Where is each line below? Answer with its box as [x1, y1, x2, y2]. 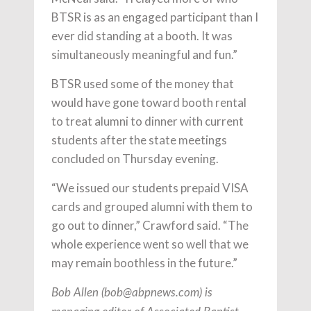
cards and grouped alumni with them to [51, 199, 253, 214]
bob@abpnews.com [104, 287, 199, 299]
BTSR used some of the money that [51, 76, 234, 91]
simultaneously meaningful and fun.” [51, 47, 237, 62]
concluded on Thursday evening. [51, 151, 219, 166]
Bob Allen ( [51, 287, 104, 299]
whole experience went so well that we [51, 237, 249, 251]
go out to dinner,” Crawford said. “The [51, 218, 249, 233]
